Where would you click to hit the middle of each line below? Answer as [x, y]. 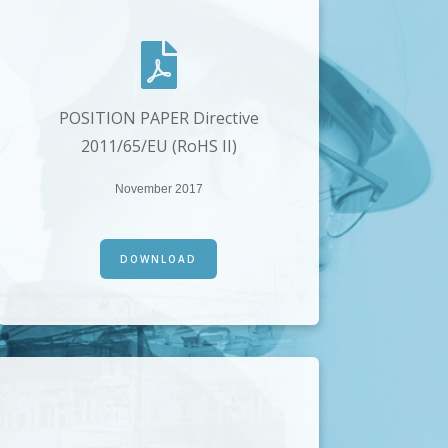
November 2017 [158, 189]
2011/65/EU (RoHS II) [158, 146]
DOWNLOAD [159, 259]
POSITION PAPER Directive [158, 118]
